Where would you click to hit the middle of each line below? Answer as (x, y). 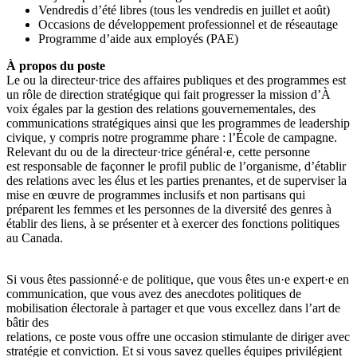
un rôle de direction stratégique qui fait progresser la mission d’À (169, 94)
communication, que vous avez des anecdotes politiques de (154, 293)
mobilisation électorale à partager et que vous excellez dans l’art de (173, 308)
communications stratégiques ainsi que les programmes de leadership (178, 123)
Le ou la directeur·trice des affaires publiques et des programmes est (176, 80)
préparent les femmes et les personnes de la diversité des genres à (169, 209)
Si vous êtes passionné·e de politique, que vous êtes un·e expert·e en (178, 279)
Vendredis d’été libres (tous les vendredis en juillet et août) (184, 10)
